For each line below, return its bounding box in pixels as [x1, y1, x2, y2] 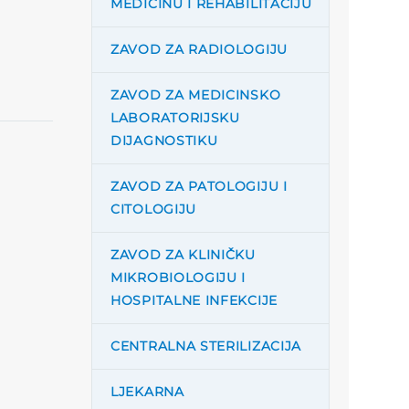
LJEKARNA [110, 383, 184, 400]
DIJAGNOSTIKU [110, 132, 218, 149]
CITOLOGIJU [110, 201, 196, 217]
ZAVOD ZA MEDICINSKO [110, 87, 281, 103]
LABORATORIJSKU [110, 110, 240, 126]
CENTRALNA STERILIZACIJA [110, 338, 302, 354]
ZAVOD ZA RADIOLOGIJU [110, 41, 288, 58]
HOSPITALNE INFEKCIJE [110, 292, 278, 309]
